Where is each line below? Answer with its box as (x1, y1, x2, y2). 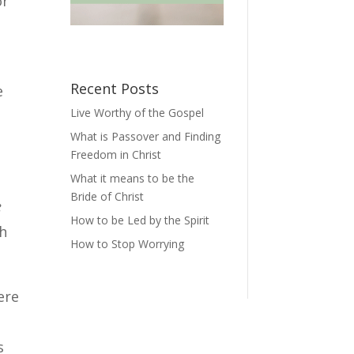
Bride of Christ (70, 188, 145, 204)
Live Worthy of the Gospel (70, 104, 205, 120)
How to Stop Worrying (70, 235, 185, 251)
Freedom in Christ (70, 146, 162, 162)
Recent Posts (70, 78, 160, 98)
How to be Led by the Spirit (70, 212, 210, 228)
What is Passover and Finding (70, 128, 221, 144)
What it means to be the (70, 170, 195, 186)
